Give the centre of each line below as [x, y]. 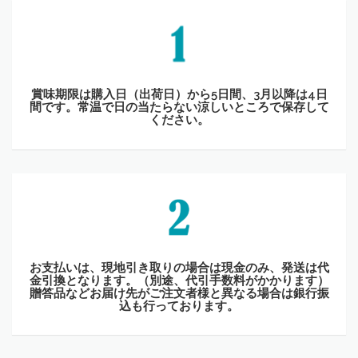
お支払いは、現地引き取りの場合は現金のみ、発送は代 [179, 267]
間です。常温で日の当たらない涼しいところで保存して [179, 106]
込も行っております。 [179, 305]
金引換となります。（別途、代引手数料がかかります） [179, 280]
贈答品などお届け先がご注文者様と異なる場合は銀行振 [179, 292]
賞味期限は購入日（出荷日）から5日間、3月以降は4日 [179, 93]
